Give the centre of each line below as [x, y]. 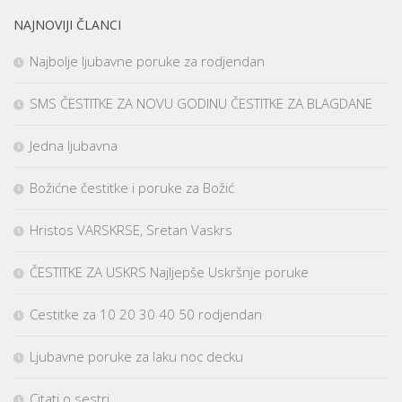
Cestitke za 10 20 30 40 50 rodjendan [146, 315]
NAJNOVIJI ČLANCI [67, 25]
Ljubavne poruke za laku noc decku [136, 357]
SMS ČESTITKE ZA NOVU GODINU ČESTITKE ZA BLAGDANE [201, 104]
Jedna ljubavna [74, 146]
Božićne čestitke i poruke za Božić [132, 188]
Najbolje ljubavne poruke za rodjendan [147, 61]
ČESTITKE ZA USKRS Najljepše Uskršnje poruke [169, 272]
